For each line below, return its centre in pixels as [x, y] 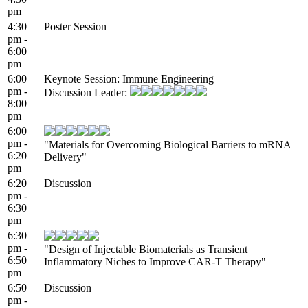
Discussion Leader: [87, 92]
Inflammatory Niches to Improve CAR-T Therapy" [155, 261]
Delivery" [65, 157]
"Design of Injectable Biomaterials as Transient [146, 249]
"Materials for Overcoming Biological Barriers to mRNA [167, 144]
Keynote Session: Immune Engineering [129, 78]
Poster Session [75, 26]
